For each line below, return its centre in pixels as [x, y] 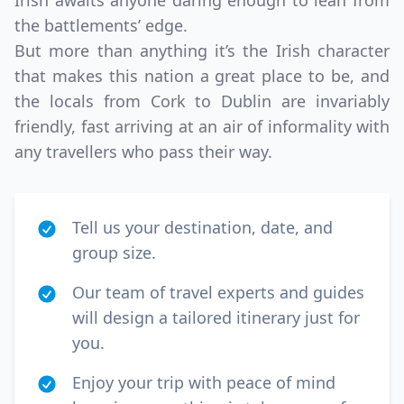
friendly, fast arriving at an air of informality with [202, 126]
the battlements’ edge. [101, 25]
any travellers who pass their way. [143, 151]
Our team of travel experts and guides [218, 292]
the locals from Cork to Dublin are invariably [202, 101]
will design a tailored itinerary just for [216, 317]
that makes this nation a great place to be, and [202, 76]
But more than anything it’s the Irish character [202, 50]
